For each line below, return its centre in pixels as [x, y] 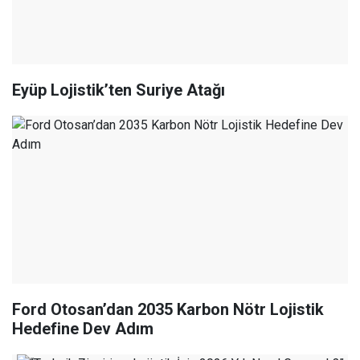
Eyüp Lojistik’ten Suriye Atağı [119, 90]
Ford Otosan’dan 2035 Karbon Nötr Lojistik [168, 310]
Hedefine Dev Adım [83, 329]
